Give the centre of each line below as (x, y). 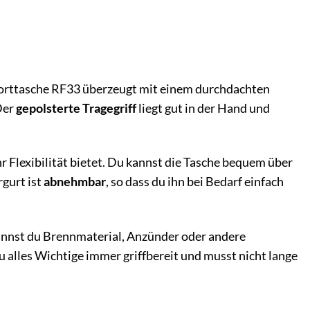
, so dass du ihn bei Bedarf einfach (195, 182)
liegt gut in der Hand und (203, 108)
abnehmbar (75, 182)
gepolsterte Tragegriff (76, 108)
